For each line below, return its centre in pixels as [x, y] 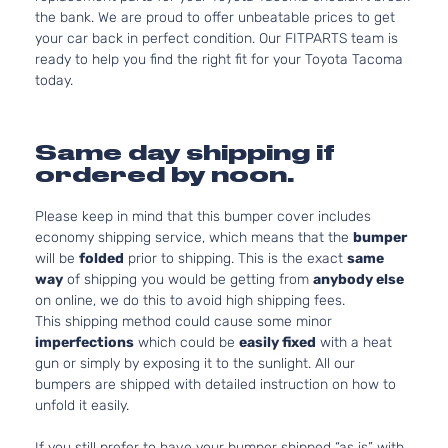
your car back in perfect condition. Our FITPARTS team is [216, 38]
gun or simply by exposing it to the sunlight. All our [195, 363]
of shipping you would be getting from [188, 279]
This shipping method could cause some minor [183, 321]
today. [54, 80]
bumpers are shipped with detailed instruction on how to [215, 384]
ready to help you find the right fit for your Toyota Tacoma [219, 59]
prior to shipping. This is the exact [235, 258]
